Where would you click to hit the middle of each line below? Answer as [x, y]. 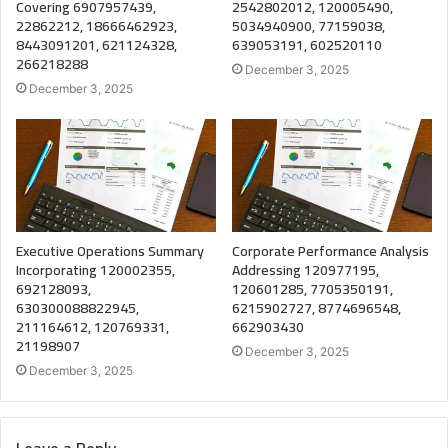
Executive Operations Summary [110, 251]
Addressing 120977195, [305, 270]
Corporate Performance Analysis [330, 251]
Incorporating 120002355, [95, 270]
